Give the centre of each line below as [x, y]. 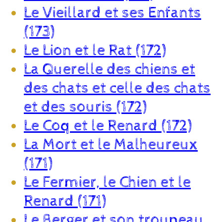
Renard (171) [65, 201]
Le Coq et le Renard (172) [108, 126]
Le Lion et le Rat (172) [95, 50]
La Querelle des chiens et [110, 69]
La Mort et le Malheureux [111, 144]
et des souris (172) [85, 107]
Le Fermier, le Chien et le [107, 182]
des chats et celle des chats [117, 88]
